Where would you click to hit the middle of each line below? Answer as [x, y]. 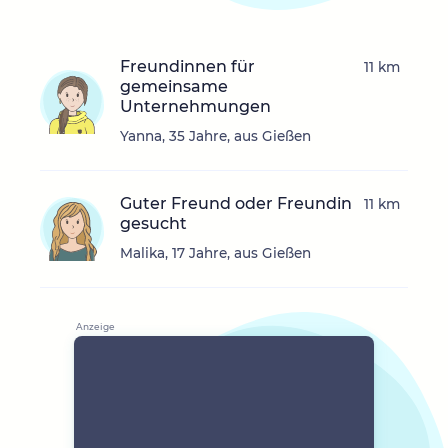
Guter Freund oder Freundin [236, 204]
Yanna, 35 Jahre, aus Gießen [215, 136]
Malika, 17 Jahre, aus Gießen [215, 253]
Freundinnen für [187, 67]
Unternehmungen [195, 107]
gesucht [153, 224]
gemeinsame [174, 87]
